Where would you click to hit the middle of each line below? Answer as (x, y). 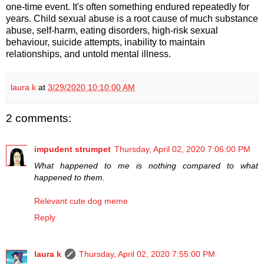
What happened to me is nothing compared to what (146, 165)
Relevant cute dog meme (81, 201)
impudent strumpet (72, 149)
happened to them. (70, 177)
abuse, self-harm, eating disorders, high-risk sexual (112, 31)
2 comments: (39, 118)
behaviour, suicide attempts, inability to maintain (105, 42)
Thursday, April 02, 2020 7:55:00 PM (147, 254)
